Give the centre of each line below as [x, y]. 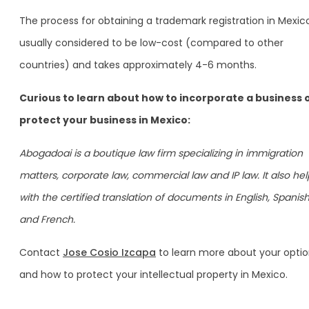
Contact [41, 252]
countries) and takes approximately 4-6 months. [138, 64]
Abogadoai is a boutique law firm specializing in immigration [161, 153]
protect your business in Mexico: [105, 120]
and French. [47, 219]
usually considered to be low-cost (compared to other [151, 42]
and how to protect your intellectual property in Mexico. [153, 274]
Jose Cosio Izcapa [109, 252]
